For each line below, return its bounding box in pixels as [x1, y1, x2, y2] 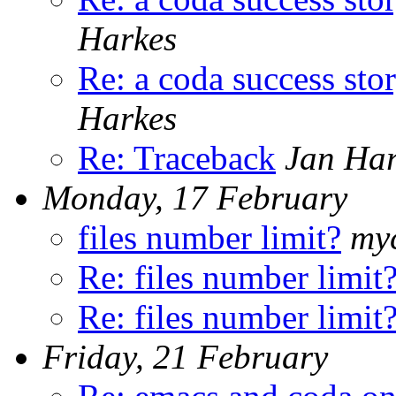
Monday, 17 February [42, 178, 347, 217]
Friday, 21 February [42, 337, 328, 376]
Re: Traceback [78, 138, 276, 177]
